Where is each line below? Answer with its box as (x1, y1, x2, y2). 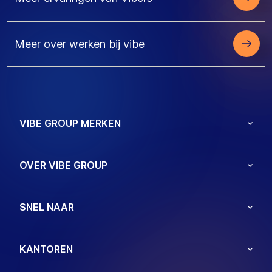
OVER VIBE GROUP (19, 159, 107, 171)
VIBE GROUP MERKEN (19, 117, 121, 129)
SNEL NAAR (19, 201, 74, 213)
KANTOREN (19, 243, 73, 255)
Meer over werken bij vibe (15, 37, 144, 50)
